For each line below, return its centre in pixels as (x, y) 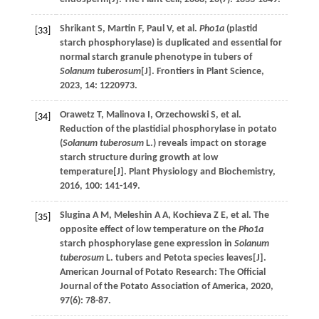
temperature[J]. (94, 172)
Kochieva (192, 215)
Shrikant (77, 29)
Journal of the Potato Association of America (152, 287)
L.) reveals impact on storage (205, 143)
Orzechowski (182, 115)
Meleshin (133, 215)
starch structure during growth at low (138, 158)
